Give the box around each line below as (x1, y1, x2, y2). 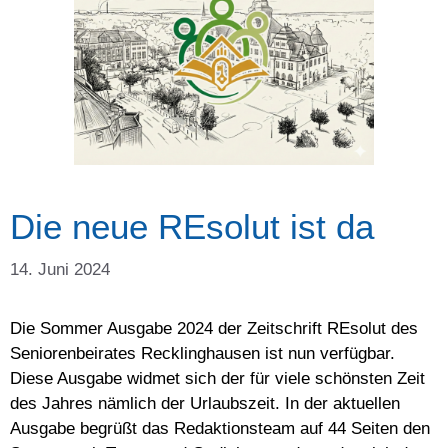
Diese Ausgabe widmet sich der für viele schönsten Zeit (10, 368, 425, 388)
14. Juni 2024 (10, 259, 110, 279)
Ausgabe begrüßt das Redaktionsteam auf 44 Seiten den (10, 418, 430, 438)
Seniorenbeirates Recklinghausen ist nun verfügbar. (10, 343, 395, 363)
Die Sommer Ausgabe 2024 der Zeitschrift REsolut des (10, 318, 418, 338)
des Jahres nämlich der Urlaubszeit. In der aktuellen (10, 393, 400, 413)
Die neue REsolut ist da (10, 207, 374, 247)
